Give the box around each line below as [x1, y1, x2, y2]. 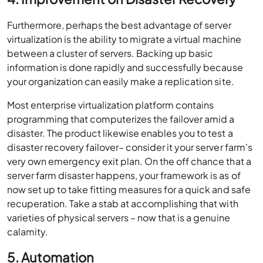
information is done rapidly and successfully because [7, 61, 243, 73]
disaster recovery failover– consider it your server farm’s [7, 141, 252, 153]
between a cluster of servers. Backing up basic [7, 47, 214, 59]
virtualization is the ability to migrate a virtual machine [7, 33, 241, 45]
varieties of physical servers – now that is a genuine [7, 211, 230, 224]
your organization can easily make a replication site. [7, 75, 234, 87]
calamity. [7, 225, 49, 238]
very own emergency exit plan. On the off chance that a [7, 155, 251, 167]
